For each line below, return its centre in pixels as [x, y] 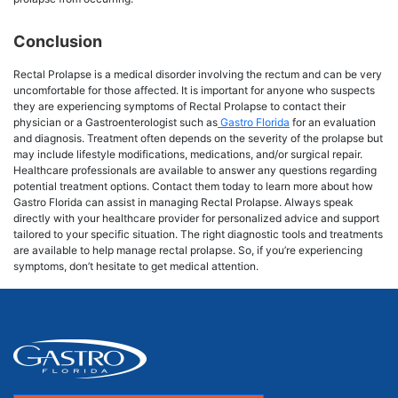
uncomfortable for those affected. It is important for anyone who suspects [194, 90]
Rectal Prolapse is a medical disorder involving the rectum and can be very [198, 74]
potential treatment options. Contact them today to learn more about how [193, 186]
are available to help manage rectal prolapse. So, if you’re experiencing [188, 250]
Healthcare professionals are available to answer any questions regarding [195, 170]
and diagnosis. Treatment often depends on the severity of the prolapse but [198, 138]
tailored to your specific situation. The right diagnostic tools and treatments [198, 234]
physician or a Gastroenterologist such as [115, 122]
